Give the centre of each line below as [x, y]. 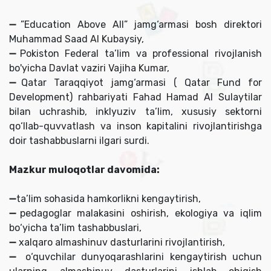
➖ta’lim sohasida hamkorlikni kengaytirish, [106, 199]
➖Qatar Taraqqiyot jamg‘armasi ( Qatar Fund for [135, 83]
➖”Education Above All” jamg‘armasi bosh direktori [135, 25]
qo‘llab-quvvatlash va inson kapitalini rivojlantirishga [135, 126]
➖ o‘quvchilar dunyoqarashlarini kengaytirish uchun [135, 257]
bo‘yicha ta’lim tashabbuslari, [75, 228]
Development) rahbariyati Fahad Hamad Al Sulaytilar [135, 97]
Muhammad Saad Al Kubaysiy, [77, 39]
